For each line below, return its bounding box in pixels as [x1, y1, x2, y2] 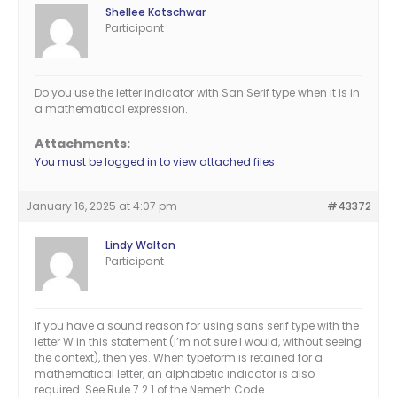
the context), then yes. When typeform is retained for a [35, 350, 323, 366]
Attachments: [35, 135, 130, 153]
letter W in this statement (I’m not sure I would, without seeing [35, 334, 362, 350]
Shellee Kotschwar [105, 4, 206, 20]
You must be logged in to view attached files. [35, 154, 277, 170]
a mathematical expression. [35, 101, 188, 117]
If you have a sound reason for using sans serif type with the [35, 318, 359, 334]
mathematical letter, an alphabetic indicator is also [35, 366, 315, 382]
